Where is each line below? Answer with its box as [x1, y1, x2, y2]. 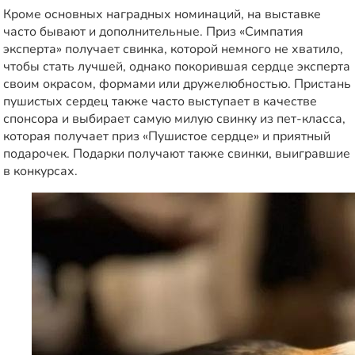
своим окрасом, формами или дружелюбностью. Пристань [3, 75, 351, 94]
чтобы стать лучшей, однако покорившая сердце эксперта [3, 58, 350, 76]
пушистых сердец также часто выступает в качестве [3, 93, 317, 111]
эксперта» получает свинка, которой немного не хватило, [3, 40, 343, 59]
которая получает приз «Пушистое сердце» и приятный [3, 128, 330, 146]
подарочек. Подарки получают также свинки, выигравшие [3, 145, 350, 163]
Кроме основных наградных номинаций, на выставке [3, 6, 321, 24]
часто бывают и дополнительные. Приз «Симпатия [3, 23, 303, 41]
